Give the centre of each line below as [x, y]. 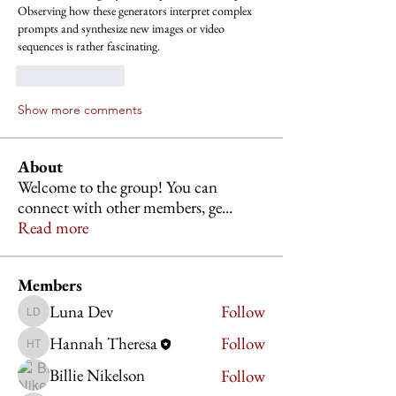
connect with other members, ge [120, 208]
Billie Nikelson [97, 375]
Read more [53, 228]
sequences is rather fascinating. [89, 46]
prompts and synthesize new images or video [121, 29]
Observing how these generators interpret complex [135, 11]
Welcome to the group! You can [118, 187]
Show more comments [80, 110]
